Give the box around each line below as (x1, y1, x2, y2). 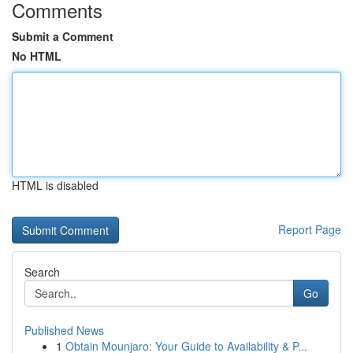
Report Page (278, 221, 341, 237)
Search (24, 264, 60, 280)
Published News (24, 322, 104, 338)
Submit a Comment (12, 28, 113, 44)
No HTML (12, 48, 61, 64)
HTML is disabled (12, 177, 98, 193)
